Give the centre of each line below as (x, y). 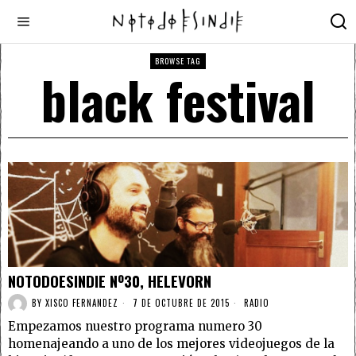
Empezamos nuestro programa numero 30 (135, 326)
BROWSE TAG (178, 61)
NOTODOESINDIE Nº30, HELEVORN (110, 280)
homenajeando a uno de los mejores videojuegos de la (171, 343)
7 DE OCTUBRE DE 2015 (180, 303)
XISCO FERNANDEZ (82, 303)
